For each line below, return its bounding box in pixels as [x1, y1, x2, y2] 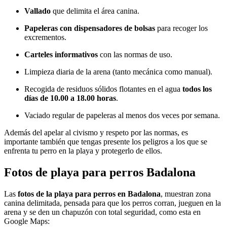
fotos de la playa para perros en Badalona [18, 190, 161, 199]
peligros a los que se [143, 137, 207, 146]
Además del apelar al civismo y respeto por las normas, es [4, 128, 188, 137]
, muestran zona [161, 190, 211, 199]
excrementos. [24, 33, 66, 42]
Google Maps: [4, 217, 50, 226]
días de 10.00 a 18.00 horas [24, 94, 116, 103]
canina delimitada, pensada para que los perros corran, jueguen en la [4, 199, 221, 208]
